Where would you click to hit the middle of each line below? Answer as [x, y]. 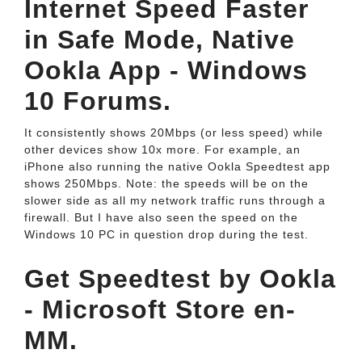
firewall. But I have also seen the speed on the [161, 217]
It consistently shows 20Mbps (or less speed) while [174, 133]
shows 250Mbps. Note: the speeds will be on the [166, 183]
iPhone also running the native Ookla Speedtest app [177, 166]
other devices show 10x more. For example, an [162, 149]
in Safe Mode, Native [160, 40]
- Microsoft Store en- [160, 309]
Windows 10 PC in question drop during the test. [166, 234]
